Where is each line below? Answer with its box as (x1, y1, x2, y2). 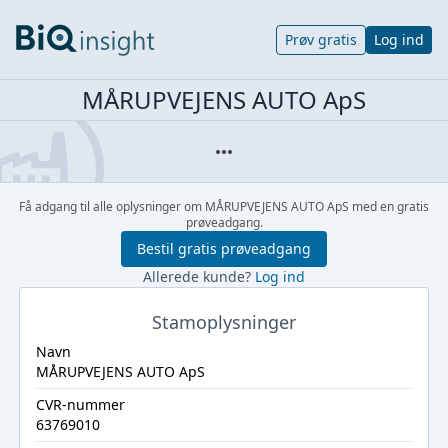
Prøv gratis (285, 29, 357, 49)
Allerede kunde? (143, 267, 255, 286)
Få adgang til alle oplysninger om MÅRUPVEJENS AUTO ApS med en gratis (19, 198, 429, 215)
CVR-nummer (35, 395, 125, 414)
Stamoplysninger (152, 310, 296, 334)
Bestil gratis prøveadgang (137, 239, 311, 258)
